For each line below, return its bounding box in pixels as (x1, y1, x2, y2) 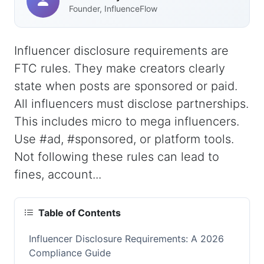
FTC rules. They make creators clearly (14, 61, 225, 75)
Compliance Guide (29, 247, 111, 259)
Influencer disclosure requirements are (14, 44, 229, 58)
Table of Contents (38, 207, 121, 219)
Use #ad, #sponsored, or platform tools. (14, 132, 234, 146)
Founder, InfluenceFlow (69, 3, 157, 14)
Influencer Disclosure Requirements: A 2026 (29, 233, 224, 245)
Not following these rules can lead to (14, 150, 219, 164)
